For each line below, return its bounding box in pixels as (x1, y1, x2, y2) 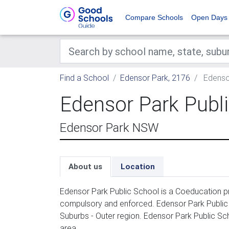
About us (68, 162, 102, 171)
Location (121, 162, 155, 171)
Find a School (60, 73, 109, 83)
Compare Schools (125, 13, 183, 21)
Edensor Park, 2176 (120, 73, 190, 83)
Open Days (191, 13, 227, 21)
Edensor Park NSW (60, 120, 159, 135)
